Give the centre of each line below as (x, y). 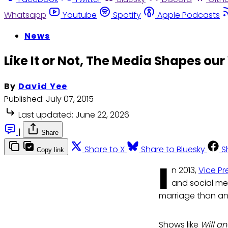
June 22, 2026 (102, 115)
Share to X (105, 150)
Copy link (50, 150)
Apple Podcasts (189, 15)
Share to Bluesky (173, 150)
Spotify (127, 15)
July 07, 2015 (70, 99)
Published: (24, 99)
